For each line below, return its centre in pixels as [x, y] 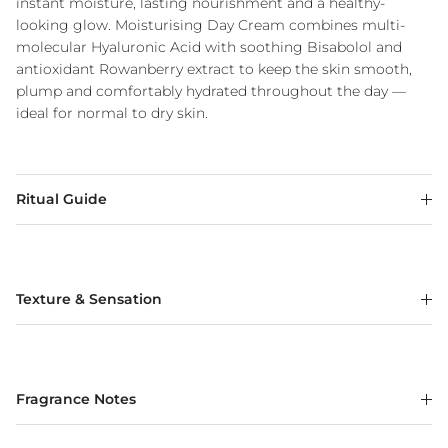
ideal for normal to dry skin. [112, 113]
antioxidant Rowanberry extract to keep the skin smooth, [214, 69]
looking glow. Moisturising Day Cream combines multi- [210, 25]
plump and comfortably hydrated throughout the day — [211, 91]
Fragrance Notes [76, 399]
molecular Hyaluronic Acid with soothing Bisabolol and [209, 47]
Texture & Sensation [89, 299]
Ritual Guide [61, 199]
